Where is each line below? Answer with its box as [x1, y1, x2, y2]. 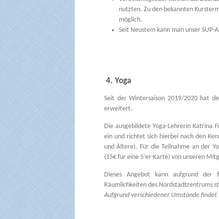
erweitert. [104, 105, 132, 112]
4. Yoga [104, 76, 131, 85]
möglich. [118, 16, 142, 23]
